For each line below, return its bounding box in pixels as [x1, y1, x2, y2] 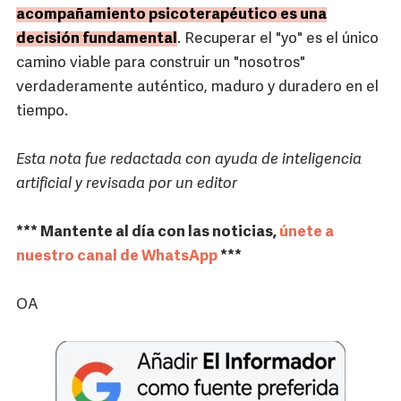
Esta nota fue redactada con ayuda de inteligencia [16, 152, 362, 168]
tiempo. [16, 104, 68, 120]
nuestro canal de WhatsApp [16, 249, 218, 265]
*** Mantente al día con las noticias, [16, 225, 279, 241]
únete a [279, 225, 334, 241]
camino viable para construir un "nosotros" [16, 55, 305, 72]
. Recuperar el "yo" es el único [177, 31, 379, 47]
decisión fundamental [16, 31, 177, 47]
